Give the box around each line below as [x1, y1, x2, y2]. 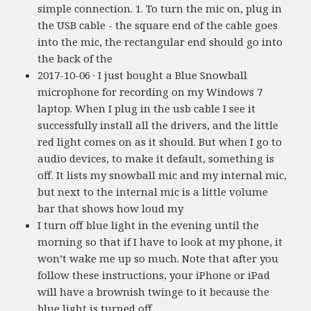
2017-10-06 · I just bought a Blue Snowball [37, 68, 248, 83]
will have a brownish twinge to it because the [37, 285, 270, 299]
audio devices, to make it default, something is [37, 151, 275, 166]
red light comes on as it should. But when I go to [37, 135, 283, 149]
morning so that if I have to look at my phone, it [37, 235, 283, 249]
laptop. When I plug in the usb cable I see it [37, 101, 256, 116]
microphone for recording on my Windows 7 [37, 85, 263, 99]
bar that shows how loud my [37, 201, 184, 216]
